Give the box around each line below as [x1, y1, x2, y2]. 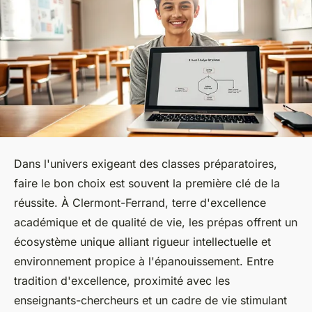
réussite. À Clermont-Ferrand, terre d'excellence [14, 196, 266, 210]
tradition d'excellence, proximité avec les [14, 274, 230, 288]
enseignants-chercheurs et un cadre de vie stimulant [14, 293, 287, 308]
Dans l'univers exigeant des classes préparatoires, [14, 157, 277, 171]
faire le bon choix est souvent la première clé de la [14, 176, 280, 191]
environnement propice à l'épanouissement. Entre [14, 254, 274, 269]
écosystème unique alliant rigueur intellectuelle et [14, 235, 271, 249]
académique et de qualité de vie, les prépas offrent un [14, 215, 297, 230]
